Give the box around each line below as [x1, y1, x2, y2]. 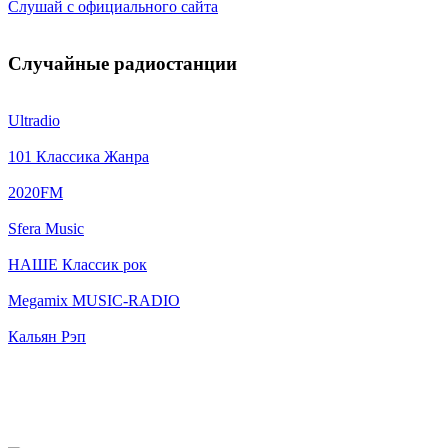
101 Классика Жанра [8, 147, 149, 165]
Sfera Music [8, 219, 84, 237]
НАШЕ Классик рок [8, 255, 147, 273]
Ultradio [8, 111, 60, 129]
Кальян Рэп [8, 327, 86, 345]
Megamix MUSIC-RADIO [8, 291, 180, 309]
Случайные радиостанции [8, 53, 237, 75]
